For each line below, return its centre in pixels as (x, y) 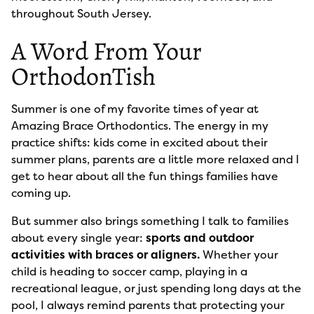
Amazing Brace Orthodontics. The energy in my (140, 125)
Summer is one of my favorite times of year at (135, 109)
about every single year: (78, 238)
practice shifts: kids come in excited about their (139, 142)
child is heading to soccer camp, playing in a (129, 271)
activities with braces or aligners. (105, 254)
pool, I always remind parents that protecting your (148, 305)
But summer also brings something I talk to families (150, 221)
